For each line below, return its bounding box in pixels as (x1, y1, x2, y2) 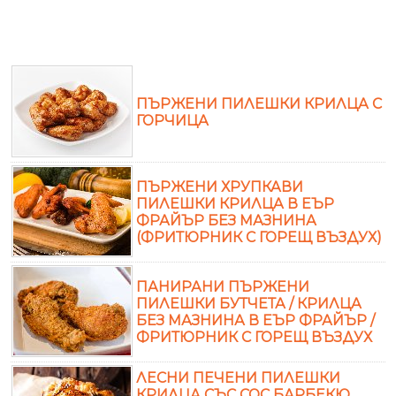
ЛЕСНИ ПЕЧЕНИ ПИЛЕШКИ (136, 369, 340, 386)
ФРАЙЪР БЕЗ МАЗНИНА (136, 211, 316, 229)
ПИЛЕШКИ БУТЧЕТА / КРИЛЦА (136, 294, 362, 312)
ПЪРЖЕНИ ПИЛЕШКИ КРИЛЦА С (136, 95, 382, 112)
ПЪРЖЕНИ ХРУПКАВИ (136, 178, 303, 195)
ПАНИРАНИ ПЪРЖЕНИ (136, 278, 309, 295)
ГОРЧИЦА (136, 111, 209, 129)
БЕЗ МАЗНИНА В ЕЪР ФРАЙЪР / (136, 311, 375, 329)
